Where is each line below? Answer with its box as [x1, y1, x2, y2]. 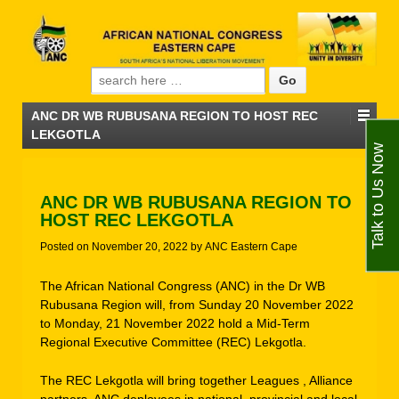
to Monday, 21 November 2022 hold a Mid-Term [40, 315, 310, 330]
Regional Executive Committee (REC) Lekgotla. [40, 334, 306, 349]
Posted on [40, 240, 92, 254]
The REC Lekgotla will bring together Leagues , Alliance [40, 372, 353, 387]
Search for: [90, 70, 158, 85]
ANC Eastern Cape [205, 240, 297, 254]
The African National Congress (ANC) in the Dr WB [40, 278, 325, 293]
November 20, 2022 [92, 240, 188, 254]
